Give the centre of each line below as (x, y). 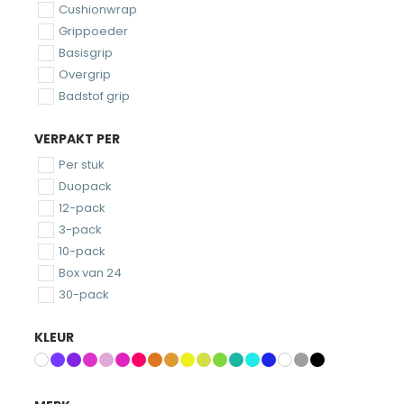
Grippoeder (93, 31)
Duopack (85, 186)
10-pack (82, 251)
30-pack (83, 294)
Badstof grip (94, 96)
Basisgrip (85, 52)
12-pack (82, 207)
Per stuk (81, 164)
